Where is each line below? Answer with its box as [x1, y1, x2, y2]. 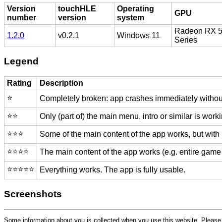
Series [174, 35, 197, 44]
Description [39, 79, 83, 88]
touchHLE [57, 4, 96, 13]
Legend [4, 56, 39, 67]
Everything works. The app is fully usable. [39, 166, 185, 174]
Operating [116, 4, 154, 13]
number [6, 13, 36, 22]
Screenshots [4, 188, 62, 199]
